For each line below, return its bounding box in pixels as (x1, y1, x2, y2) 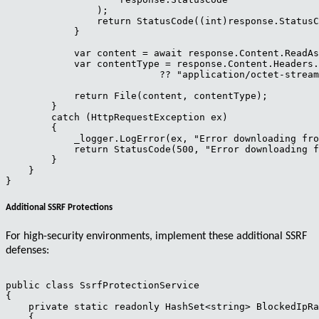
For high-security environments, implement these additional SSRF (6, 231, 307, 243)
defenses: (6, 245, 49, 257)
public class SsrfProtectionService (6, 280, 199, 291)
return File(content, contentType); (6, 90, 268, 101)
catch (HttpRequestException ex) (6, 111, 228, 122)
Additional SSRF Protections (6, 203, 113, 213)
